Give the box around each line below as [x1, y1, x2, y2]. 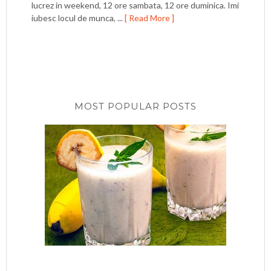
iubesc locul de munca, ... [31, 13, 125, 23]
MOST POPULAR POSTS [74, 100, 197, 112]
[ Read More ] [125, 13, 175, 23]
